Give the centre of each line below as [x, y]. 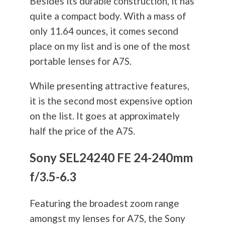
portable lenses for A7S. [80, 61]
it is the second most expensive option [111, 101]
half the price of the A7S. [82, 131]
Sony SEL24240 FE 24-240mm [111, 158]
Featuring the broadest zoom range [104, 203]
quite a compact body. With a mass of [108, 16]
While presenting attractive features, [109, 86]
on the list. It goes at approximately [104, 116]
